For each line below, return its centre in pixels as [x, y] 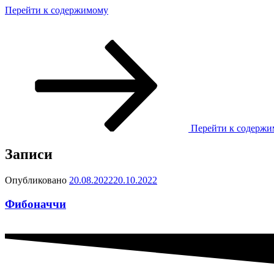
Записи [29, 154]
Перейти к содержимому [57, 10]
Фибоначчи [35, 204]
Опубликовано [36, 180]
